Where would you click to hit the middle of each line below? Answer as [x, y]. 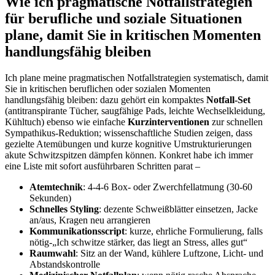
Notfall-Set [228, 99]
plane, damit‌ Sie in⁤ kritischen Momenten [133, 35]
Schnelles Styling [64, 209]
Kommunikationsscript [77, 231]
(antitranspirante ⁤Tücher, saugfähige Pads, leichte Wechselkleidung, [135, 110]
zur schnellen [236, 122]
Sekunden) [50, 198]
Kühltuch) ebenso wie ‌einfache [66, 122]
